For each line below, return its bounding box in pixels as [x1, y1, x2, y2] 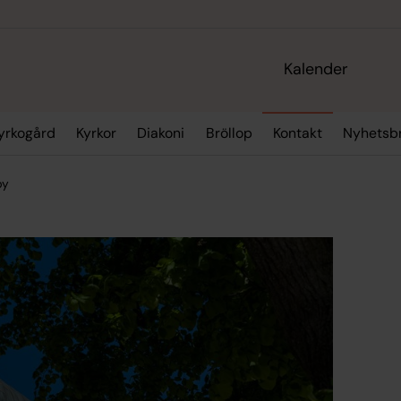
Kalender [284, 58, 349, 81]
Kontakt [273, 124, 323, 143]
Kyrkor [75, 124, 116, 143]
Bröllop [205, 124, 252, 143]
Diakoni [137, 124, 185, 143]
